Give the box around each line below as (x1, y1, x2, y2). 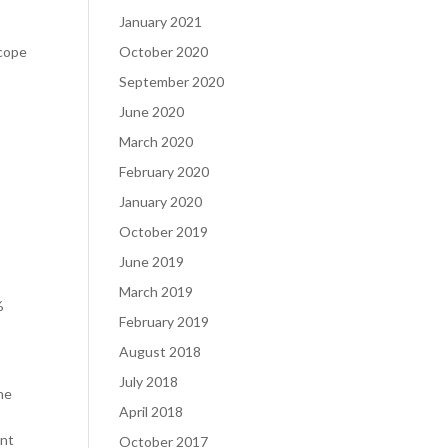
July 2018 (119, 373, 179, 390)
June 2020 (119, 103, 185, 120)
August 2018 (119, 343, 202, 360)
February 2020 (119, 163, 210, 180)
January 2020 (119, 193, 203, 210)
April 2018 (119, 403, 184, 420)
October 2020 (119, 43, 209, 60)
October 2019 (119, 223, 209, 240)
